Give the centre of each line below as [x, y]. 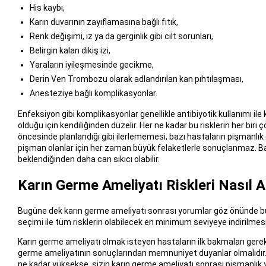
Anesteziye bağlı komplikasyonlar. [93, 93]
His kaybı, [47, 7]
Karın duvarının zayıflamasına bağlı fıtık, [104, 22]
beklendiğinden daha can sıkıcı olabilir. [88, 159]
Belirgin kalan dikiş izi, [70, 50]
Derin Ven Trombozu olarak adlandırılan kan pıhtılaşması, [136, 79]
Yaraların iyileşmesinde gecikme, [91, 64]
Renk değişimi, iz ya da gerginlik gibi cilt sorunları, [121, 36]
